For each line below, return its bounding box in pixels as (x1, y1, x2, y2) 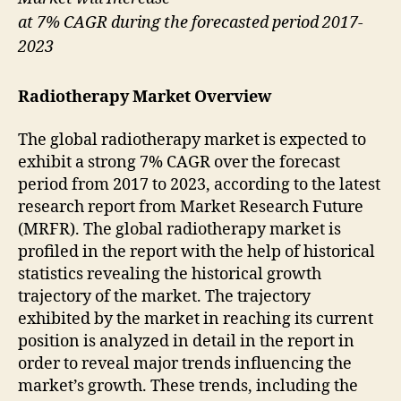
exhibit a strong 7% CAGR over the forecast (18, 151, 340, 173)
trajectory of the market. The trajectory (18, 286, 311, 307)
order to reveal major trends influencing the (18, 353, 352, 374)
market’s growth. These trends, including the (18, 375, 358, 397)
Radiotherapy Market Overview (18, 87, 271, 108)
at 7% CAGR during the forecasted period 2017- (18, 12, 363, 33)
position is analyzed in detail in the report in (18, 330, 354, 352)
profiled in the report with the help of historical (18, 241, 375, 262)
